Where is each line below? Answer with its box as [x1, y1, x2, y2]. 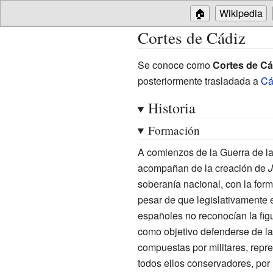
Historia [147, 97, 196, 118]
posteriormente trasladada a [137, 73, 261, 88]
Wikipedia [219, 6, 263, 20]
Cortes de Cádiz [137, 26, 246, 49]
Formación [147, 122, 200, 138]
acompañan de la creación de [137, 160, 268, 175]
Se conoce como [137, 57, 213, 72]
